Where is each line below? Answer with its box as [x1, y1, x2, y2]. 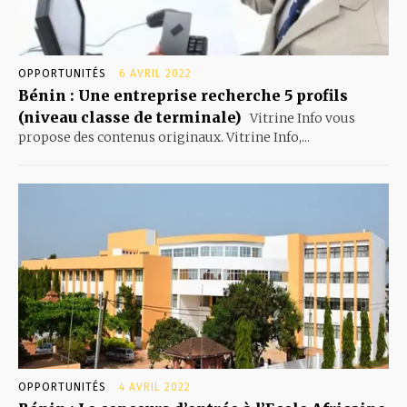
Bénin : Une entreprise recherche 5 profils [18, 86, 348, 105]
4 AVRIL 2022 [119, 381, 191, 394]
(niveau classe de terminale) [18, 108, 242, 127]
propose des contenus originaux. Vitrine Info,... [18, 129, 310, 146]
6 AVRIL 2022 [119, 67, 192, 81]
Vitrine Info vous [247, 110, 355, 127]
